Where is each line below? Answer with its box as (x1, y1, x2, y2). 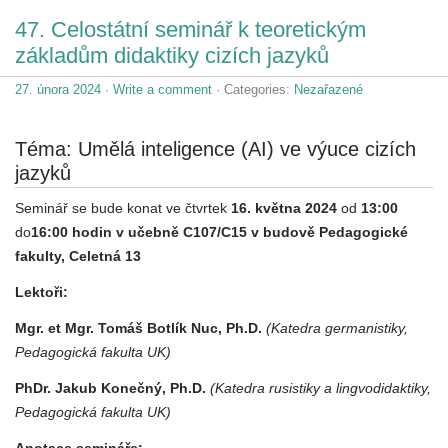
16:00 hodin (31, 223, 112, 240)
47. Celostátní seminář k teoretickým (15, 16, 366, 42)
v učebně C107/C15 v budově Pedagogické (116, 223, 408, 240)
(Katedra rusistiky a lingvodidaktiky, (210, 379, 431, 396)
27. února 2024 (15, 81, 101, 97)
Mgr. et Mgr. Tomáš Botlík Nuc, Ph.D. (15, 319, 262, 336)
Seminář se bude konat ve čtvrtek (15, 199, 231, 216)
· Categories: (212, 81, 294, 97)
